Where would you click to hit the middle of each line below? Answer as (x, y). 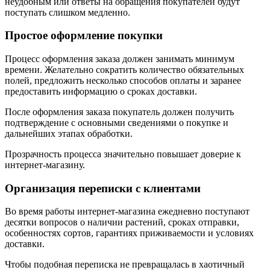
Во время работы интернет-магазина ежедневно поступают (127, 212)
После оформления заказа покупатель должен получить (119, 111)
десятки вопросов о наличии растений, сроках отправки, (122, 222)
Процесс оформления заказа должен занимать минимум (120, 58)
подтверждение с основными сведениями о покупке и (117, 122)
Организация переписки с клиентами (103, 188)
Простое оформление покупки (84, 36)
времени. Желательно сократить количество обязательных (124, 69)
